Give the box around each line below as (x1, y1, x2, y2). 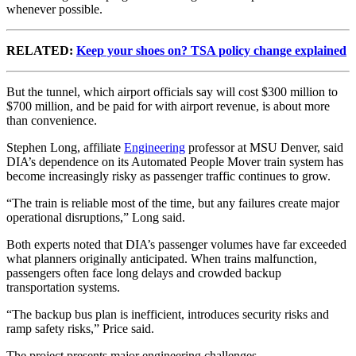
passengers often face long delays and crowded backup (6, 265, 281, 280)
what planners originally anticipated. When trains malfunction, (6, 251, 317, 265)
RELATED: (6, 43, 76, 57)
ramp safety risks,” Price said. (6, 321, 154, 335)
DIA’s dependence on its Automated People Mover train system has (6, 154, 343, 168)
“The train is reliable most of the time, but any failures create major (6, 195, 339, 210)
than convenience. (6, 113, 97, 127)
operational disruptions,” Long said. (6, 210, 185, 224)
